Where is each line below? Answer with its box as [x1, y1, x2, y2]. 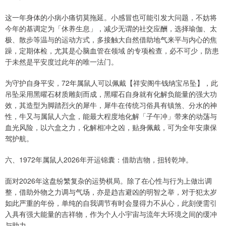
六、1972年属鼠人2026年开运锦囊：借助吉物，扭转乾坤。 [5, 154, 193, 164]
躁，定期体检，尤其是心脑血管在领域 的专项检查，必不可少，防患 [5, 45, 219, 55]
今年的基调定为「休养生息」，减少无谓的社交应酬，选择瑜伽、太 [5, 23, 217, 33]
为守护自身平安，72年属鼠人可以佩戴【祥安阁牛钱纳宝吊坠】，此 [5, 77, 218, 88]
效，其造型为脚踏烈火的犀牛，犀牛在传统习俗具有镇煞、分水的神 [5, 99, 217, 110]
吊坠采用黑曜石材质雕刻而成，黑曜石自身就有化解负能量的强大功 [5, 88, 217, 99]
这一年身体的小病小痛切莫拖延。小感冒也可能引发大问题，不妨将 [5, 12, 217, 22]
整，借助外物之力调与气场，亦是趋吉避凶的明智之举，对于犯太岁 [5, 186, 217, 197]
